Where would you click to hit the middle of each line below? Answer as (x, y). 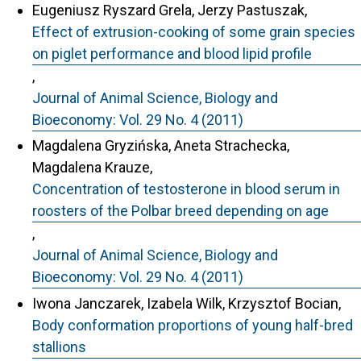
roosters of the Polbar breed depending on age (180, 211)
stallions (59, 346)
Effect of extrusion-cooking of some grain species (194, 31)
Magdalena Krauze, (92, 167)
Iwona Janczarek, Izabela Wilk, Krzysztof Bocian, (187, 303)
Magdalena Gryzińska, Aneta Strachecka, (161, 145)
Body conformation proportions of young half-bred (193, 325)
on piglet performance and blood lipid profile (172, 53)
